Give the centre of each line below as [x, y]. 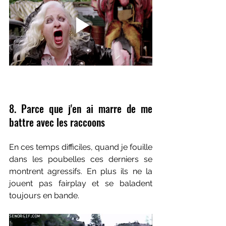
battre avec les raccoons [57, 122]
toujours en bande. [44, 196]
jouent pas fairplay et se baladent [81, 184]
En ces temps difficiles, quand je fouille [81, 147]
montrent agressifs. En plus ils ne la [81, 172]
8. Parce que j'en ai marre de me [81, 109]
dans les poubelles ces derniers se [81, 159]
